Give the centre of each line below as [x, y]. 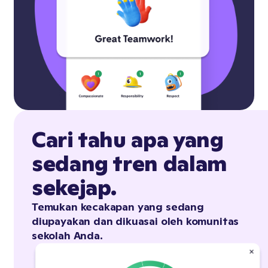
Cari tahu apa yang [128, 140]
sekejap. [74, 188]
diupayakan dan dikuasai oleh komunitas [135, 221]
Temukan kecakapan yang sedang [118, 207]
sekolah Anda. [67, 236]
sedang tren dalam [130, 164]
